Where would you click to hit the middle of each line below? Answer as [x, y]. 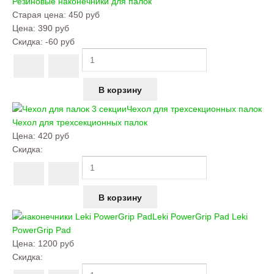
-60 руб [60, 42]
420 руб [54, 136]
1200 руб [56, 243]
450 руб [84, 15]
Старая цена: [40, 15]
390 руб [54, 28]
